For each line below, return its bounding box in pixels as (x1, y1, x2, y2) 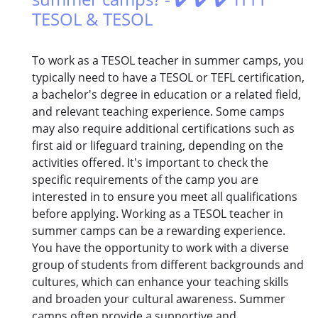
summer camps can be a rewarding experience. (32, 223, 285, 239)
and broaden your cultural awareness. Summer (32, 291, 285, 307)
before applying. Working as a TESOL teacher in (32, 206, 283, 222)
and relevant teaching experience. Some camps (32, 104, 285, 120)
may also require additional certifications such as (32, 121, 295, 137)
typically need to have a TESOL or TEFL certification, (32, 70, 305, 86)
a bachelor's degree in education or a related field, (32, 87, 301, 103)
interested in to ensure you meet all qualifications (32, 189, 297, 205)
